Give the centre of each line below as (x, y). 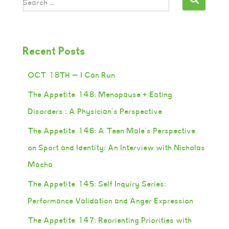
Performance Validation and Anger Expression (111, 201)
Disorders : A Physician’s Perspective (95, 111)
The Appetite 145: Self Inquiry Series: (97, 184)
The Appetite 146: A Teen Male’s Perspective (112, 131)
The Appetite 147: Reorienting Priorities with (110, 220)
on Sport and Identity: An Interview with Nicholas (117, 147)
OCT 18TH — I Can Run (72, 75)
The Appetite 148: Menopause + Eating (100, 94)
